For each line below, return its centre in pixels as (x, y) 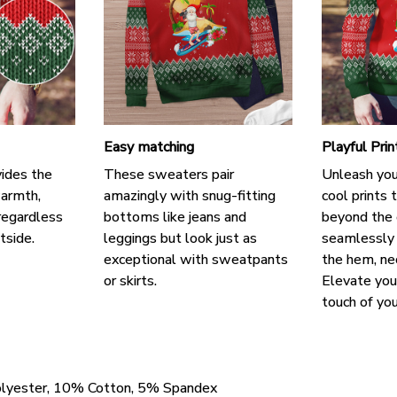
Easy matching (149, 148)
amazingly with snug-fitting (190, 195)
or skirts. (131, 280)
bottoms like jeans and (175, 217)
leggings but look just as (181, 238)
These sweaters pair (169, 174)
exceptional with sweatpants (196, 259)
